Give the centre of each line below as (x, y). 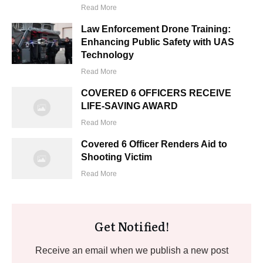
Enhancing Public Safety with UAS (158, 42)
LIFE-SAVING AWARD (130, 106)
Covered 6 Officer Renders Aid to (154, 144)
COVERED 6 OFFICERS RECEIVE (156, 93)
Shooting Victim (117, 157)
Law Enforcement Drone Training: (156, 29)
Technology (108, 55)
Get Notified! (131, 226)
